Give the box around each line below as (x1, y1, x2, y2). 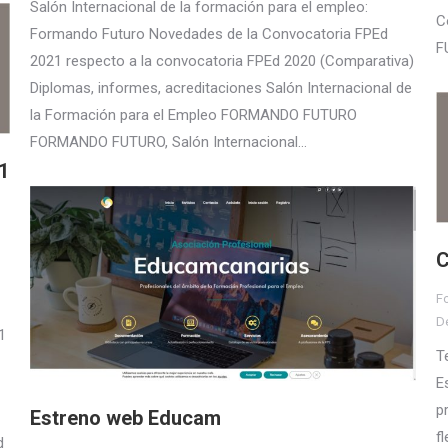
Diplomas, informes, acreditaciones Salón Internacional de (30, 79, 412, 97)
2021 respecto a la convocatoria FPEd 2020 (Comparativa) (30, 52, 414, 70)
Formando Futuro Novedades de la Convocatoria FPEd (30, 25, 388, 43)
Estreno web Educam (30, 405, 221, 430)
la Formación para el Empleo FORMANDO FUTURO (30, 106, 357, 124)
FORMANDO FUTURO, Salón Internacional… (30, 133, 307, 151)
